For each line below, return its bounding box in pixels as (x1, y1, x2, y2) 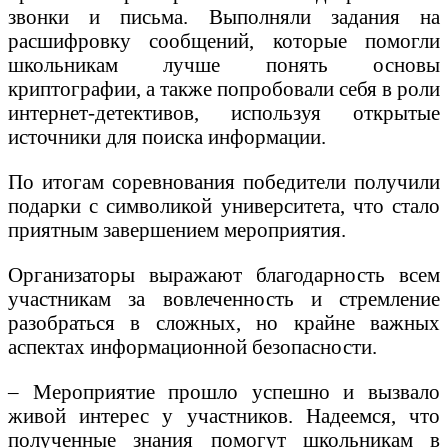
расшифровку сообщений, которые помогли (8, 29, 440, 53)
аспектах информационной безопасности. (8, 335, 377, 358)
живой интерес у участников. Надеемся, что (8, 403, 440, 427)
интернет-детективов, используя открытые (8, 101, 440, 125)
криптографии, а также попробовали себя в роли (8, 77, 440, 101)
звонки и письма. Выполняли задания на (8, 5, 440, 29)
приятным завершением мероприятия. (8, 218, 346, 242)
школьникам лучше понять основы (8, 53, 440, 77)
